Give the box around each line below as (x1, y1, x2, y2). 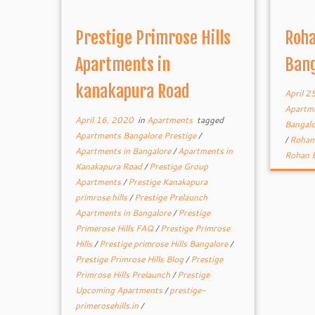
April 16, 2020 (75, 114, 134, 126)
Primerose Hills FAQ (75, 222, 156, 234)
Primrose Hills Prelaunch (75, 269, 173, 281)
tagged (195, 114, 224, 126)
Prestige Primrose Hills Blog (75, 253, 186, 265)
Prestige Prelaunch (134, 191, 208, 203)
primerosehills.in (75, 300, 141, 311)
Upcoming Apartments (75, 284, 165, 296)
